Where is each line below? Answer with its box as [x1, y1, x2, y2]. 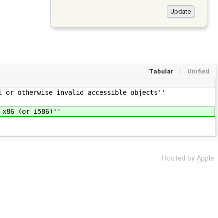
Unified [187, 67, 209, 75]
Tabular [149, 67, 174, 75]
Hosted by [162, 154, 197, 163]
